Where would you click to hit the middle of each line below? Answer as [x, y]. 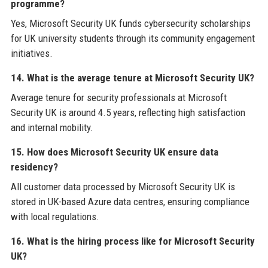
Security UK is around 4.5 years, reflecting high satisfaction [128, 112]
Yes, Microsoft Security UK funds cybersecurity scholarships [130, 23]
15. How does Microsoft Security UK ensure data [114, 152]
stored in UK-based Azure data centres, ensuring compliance [130, 201]
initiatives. [31, 53]
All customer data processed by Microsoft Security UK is [123, 186]
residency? [34, 167]
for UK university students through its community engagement [133, 38]
